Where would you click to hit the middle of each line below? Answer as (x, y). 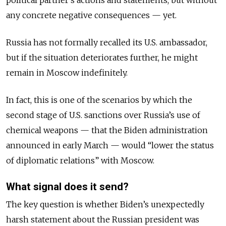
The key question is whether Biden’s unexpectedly (105, 205)
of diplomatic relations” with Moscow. (81, 160)
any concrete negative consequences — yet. (91, 15)
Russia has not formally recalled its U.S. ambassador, (107, 42)
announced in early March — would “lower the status (110, 145)
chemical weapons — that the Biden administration (107, 130)
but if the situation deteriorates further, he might (102, 58)
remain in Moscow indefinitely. (68, 73)
